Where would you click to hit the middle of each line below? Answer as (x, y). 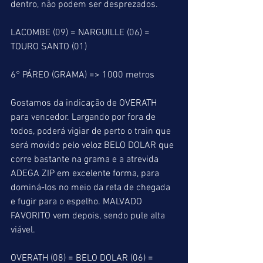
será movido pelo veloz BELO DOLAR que (93, 146)
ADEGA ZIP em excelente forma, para (86, 174)
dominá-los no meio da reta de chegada (92, 188)
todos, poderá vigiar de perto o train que (92, 131)
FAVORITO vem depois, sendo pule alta (89, 216)
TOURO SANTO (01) (49, 47)
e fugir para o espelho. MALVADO (77, 202)
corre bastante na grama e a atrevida (86, 160)
